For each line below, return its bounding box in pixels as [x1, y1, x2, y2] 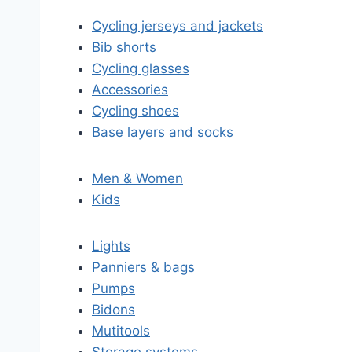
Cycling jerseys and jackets [92, 18, 263, 34]
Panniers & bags [92, 259, 195, 275]
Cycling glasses [92, 60, 189, 76]
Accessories [92, 82, 168, 97]
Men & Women [92, 170, 183, 186]
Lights [92, 238, 130, 254]
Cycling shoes [92, 103, 179, 119]
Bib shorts [92, 39, 156, 55]
